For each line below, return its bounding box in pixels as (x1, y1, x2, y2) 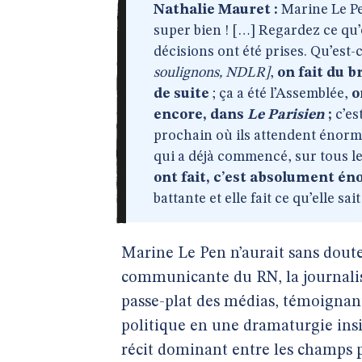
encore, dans (154, 107, 247, 122)
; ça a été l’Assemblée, (209, 86, 351, 101)
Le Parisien (247, 107, 325, 122)
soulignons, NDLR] (154, 65, 270, 80)
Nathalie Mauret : (154, 2, 278, 17)
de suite (154, 86, 209, 101)
